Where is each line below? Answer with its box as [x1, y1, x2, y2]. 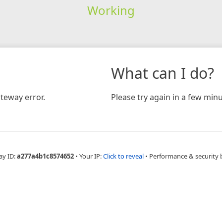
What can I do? [111, 62, 214, 83]
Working [87, 1, 135, 18]
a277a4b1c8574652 [16, 151, 74, 161]
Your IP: [79, 151, 103, 161]
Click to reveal [103, 151, 144, 161]
